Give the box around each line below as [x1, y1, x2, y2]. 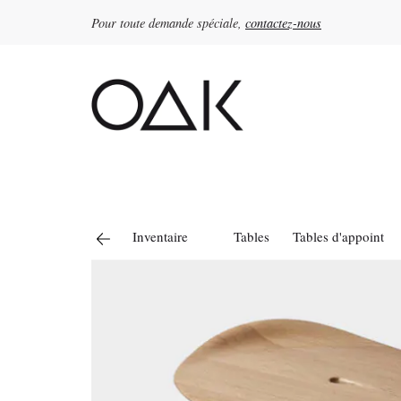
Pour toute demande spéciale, [91, 13, 245, 31]
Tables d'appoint [293, 227, 385, 246]
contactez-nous [245, 13, 321, 31]
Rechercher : [104, 25, 169, 43]
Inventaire [132, 227, 188, 246]
